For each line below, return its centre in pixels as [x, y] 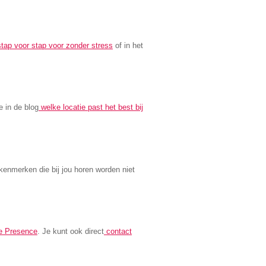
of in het [128, 45]
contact [119, 232]
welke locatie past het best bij [92, 107]
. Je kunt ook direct [71, 232]
